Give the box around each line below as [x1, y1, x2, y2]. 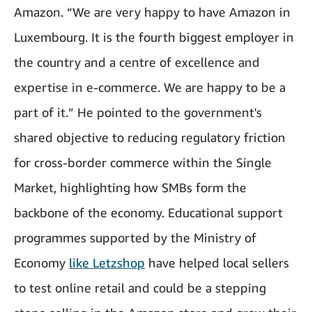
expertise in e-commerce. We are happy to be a [14, 79, 286, 95]
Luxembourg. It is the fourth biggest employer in [14, 29, 294, 45]
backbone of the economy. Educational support [14, 204, 283, 220]
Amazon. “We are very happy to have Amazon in [14, 3, 290, 19]
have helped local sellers [145, 254, 289, 270]
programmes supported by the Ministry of [14, 229, 256, 245]
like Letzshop [69, 254, 145, 270]
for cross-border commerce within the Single [14, 154, 272, 170]
